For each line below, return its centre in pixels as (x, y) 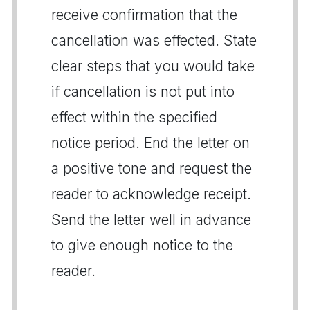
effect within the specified (134, 117)
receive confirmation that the (144, 15)
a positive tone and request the (152, 168)
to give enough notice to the (142, 245)
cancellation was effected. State (154, 40)
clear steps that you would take (153, 66)
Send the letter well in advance (151, 219)
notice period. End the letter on (151, 143)
